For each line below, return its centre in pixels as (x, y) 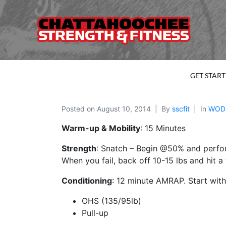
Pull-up (95, 213)
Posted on (79, 109)
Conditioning (87, 181)
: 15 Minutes (163, 128)
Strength (79, 149)
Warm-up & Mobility (101, 128)
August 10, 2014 (124, 109)
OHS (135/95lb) (111, 201)
